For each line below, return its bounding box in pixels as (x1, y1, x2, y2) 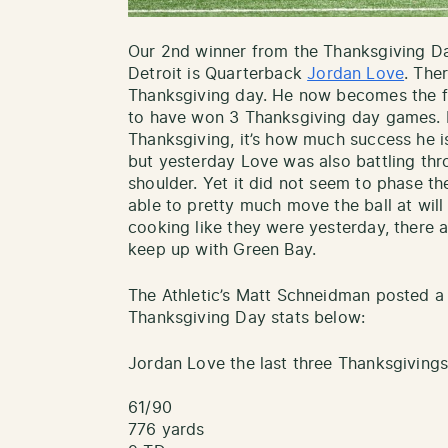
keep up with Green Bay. (128, 241, 317, 258)
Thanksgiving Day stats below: (128, 309, 366, 326)
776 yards (128, 421, 205, 438)
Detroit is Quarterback (128, 65, 308, 82)
